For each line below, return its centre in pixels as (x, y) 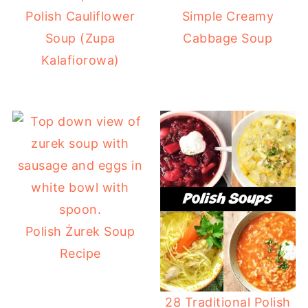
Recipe (80, 253)
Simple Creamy (228, 16)
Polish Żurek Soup (80, 231)
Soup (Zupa (80, 38)
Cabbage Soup (228, 38)
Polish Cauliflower (80, 16)
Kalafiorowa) (80, 60)
